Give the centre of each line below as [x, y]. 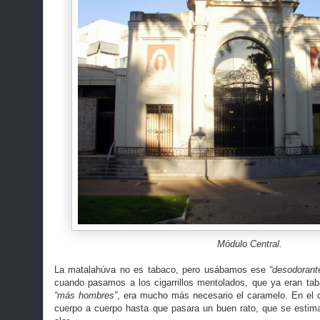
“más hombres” [86, 295]
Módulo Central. [249, 244]
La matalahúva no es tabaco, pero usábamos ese [162, 269]
